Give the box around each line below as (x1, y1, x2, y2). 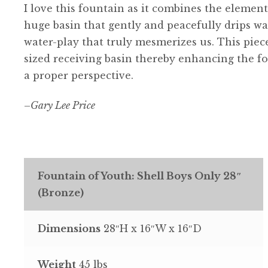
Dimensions (37, 222, 100, 234)
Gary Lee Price (31, 99, 96, 112)
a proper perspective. (24, 69, 134, 81)
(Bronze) (37, 186, 84, 199)
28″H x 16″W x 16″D (100, 222, 202, 234)
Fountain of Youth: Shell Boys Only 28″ (37, 169, 242, 182)
